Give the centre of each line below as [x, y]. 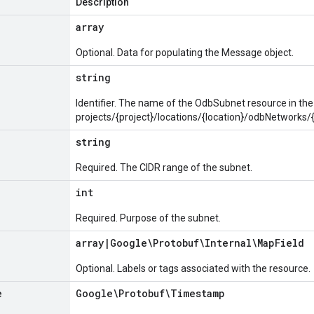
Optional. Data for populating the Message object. [185, 53]
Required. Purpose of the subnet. [148, 218]
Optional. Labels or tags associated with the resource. [193, 268]
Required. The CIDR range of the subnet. [164, 168]
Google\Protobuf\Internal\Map [192, 243]
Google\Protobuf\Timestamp [150, 293]
